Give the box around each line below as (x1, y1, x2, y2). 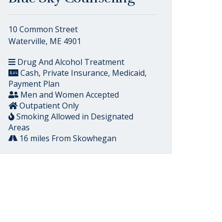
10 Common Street (8, 24, 78, 35)
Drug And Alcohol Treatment (15, 56, 124, 67)
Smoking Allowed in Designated (14, 111, 133, 122)
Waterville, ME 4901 (8, 36, 81, 47)
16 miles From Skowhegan (17, 133, 116, 144)
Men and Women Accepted (18, 89, 119, 100)
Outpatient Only (17, 100, 79, 111)
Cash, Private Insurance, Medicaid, (18, 67, 147, 78)
